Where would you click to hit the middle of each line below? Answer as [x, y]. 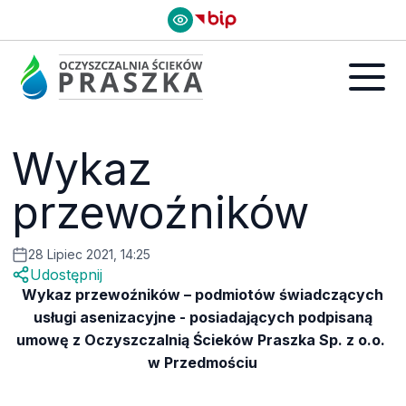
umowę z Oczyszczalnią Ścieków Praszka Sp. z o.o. [203, 340]
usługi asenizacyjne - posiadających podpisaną [203, 317]
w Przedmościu [203, 362]
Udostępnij [67, 275]
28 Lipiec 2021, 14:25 [90, 254]
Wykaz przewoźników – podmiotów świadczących [203, 295]
